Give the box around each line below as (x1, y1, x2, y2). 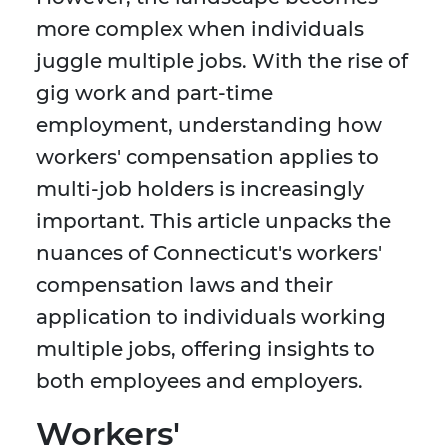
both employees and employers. (36, 369, 363, 394)
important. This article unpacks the (36, 209, 391, 234)
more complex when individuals (36, 17, 364, 42)
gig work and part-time (36, 81, 273, 106)
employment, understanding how (36, 113, 382, 138)
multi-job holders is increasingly (36, 177, 364, 202)
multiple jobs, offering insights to (36, 337, 375, 362)
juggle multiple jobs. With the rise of (36, 49, 408, 74)
